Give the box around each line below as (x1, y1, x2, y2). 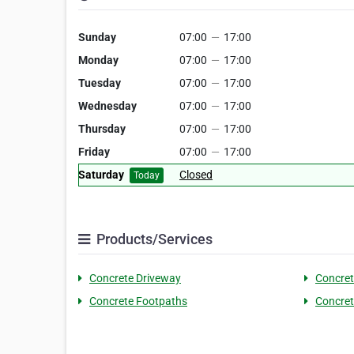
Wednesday (78, 100, 137, 112)
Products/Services (93, 231, 213, 247)
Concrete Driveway (89, 272, 181, 284)
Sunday (78, 31, 116, 43)
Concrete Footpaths (89, 295, 187, 307)
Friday (78, 145, 110, 158)
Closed (179, 168, 213, 181)
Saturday (78, 168, 124, 181)
